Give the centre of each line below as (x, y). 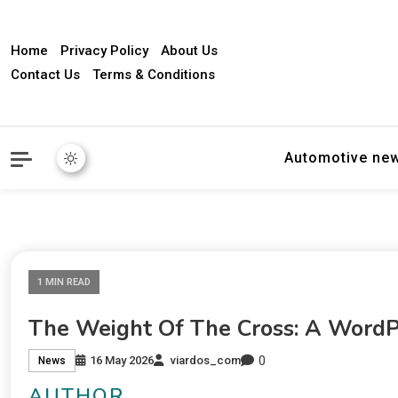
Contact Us (45, 74)
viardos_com (206, 361)
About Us (189, 50)
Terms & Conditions (154, 74)
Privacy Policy (104, 50)
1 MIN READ (64, 282)
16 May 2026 (122, 361)
